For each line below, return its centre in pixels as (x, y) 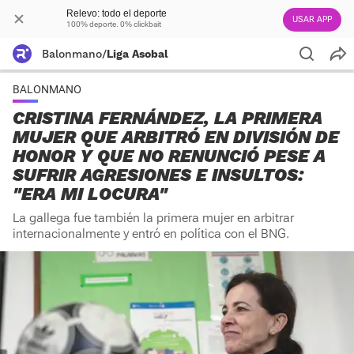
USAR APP (312, 19)
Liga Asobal (137, 54)
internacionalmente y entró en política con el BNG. (151, 233)
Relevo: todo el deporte (117, 13)
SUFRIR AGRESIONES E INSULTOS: (158, 175)
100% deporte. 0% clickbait (114, 24)
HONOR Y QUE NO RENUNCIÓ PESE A (169, 156)
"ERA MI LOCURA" (90, 194)
